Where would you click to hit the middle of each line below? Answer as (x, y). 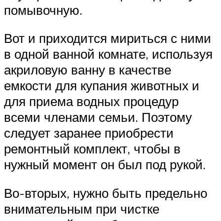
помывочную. (43, 10)
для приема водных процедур (91, 101)
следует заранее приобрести (89, 133)
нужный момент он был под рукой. (105, 165)
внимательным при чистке (82, 208)
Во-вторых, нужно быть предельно (106, 193)
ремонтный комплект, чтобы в (92, 149)
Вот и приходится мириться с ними (108, 38)
